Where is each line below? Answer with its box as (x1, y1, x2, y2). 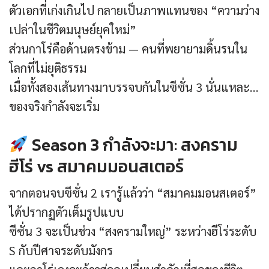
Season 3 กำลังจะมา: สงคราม (28, 132, 238, 158)
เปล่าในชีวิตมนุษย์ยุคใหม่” (9, 22, 136, 38)
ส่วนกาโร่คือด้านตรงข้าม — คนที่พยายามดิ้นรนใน (9, 41, 247, 57)
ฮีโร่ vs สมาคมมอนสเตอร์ (9, 154, 184, 180)
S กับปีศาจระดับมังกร (9, 243, 113, 259)
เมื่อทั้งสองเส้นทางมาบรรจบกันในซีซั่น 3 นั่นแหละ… (9, 79, 258, 95)
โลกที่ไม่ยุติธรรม (9, 60, 86, 76)
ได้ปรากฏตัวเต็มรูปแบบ (9, 204, 124, 220)
